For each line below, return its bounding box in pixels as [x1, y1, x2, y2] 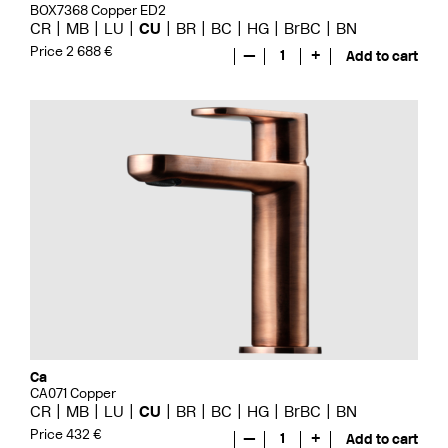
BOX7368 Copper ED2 [30, 2, 166, 19]
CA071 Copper [30, 385, 116, 402]
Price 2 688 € [30, 42, 113, 60]
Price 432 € [30, 425, 102, 443]
